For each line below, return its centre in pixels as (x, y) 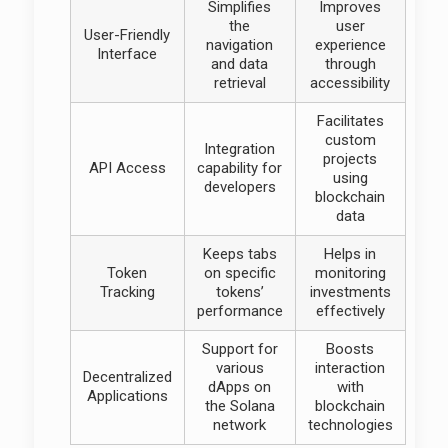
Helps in (350, 254)
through (350, 64)
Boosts (350, 349)
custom (350, 140)
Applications (127, 396)
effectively (350, 311)
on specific (239, 273)
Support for (239, 349)
